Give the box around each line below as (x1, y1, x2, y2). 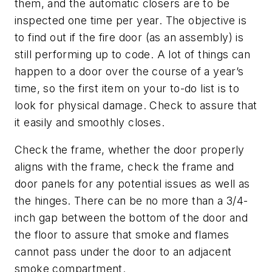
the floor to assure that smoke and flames (15, 228, 229, 242)
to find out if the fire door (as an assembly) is (15, 30, 244, 44)
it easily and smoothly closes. (15, 115, 165, 129)
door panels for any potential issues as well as (15, 177, 250, 191)
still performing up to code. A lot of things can (15, 47, 251, 61)
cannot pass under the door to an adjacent (15, 245, 232, 259)
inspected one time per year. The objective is (15, 13, 246, 27)
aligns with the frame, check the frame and (15, 160, 234, 174)
